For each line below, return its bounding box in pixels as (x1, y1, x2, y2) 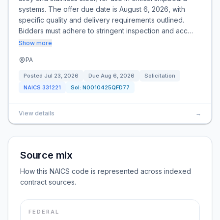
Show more (19, 39, 52, 47)
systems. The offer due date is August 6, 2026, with (19, 5, 185, 13)
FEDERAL (28, 208, 59, 215)
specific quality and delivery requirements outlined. (19, 16, 184, 24)
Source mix (20, 149, 73, 161)
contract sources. (20, 178, 76, 186)
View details (19, 110, 55, 117)
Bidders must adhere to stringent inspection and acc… (19, 27, 193, 35)
